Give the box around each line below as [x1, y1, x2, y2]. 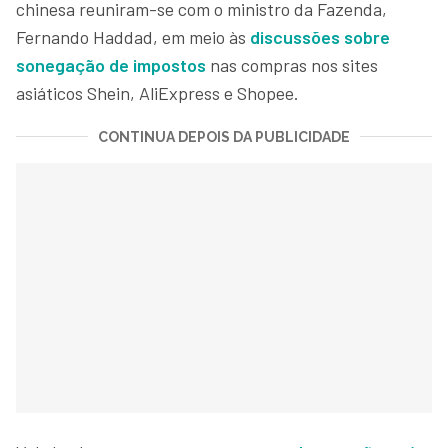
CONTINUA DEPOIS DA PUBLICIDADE [98, 128, 350, 145]
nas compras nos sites [206, 53, 378, 76]
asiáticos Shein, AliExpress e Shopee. [16, 81, 303, 104]
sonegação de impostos [16, 53, 206, 76]
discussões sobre [250, 25, 390, 48]
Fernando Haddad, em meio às [16, 25, 250, 48]
